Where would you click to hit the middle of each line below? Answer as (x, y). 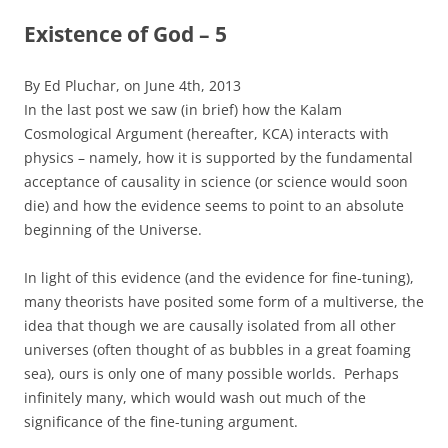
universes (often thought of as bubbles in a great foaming (217, 349)
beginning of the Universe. (113, 229)
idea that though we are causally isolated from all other (210, 325)
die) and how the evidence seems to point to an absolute (214, 205)
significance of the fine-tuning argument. (161, 421)
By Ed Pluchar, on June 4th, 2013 (132, 85)
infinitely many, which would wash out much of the (195, 397)
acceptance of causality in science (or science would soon (216, 181)
